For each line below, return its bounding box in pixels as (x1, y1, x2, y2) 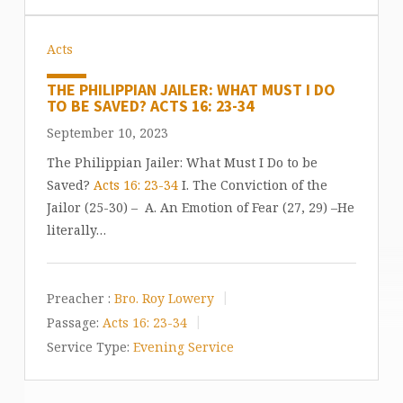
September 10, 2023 (46, 124, 168, 142)
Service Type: (46, 337, 130, 355)
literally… (46, 221, 106, 239)
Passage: (46, 313, 99, 331)
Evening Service (132, 337, 234, 355)
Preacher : (46, 290, 111, 308)
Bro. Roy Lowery (113, 290, 214, 308)
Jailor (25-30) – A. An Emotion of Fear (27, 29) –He (46, 199, 354, 217)
